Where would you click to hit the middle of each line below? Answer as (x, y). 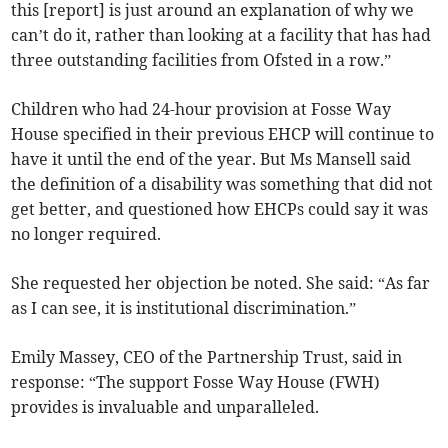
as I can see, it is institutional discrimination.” (184, 308)
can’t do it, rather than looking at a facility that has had (221, 35)
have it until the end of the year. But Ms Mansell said (211, 159)
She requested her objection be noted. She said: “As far (221, 283)
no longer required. (86, 234)
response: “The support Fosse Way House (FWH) (196, 382)
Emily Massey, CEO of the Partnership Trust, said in (207, 357)
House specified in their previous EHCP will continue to (223, 134)
